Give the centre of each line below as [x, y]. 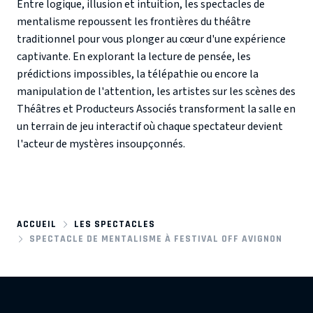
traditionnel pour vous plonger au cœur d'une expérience [151, 39]
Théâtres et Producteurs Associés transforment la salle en [156, 109]
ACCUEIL [37, 224]
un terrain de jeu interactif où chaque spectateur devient [150, 127]
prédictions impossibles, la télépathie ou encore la [138, 74]
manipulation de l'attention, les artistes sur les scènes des [156, 92]
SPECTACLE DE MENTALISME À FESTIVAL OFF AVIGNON [155, 239]
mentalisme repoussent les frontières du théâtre [134, 22]
